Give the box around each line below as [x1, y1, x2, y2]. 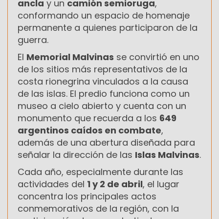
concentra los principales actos [18, 190, 156, 202]
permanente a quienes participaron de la [18, 21, 197, 34]
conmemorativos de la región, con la [18, 202, 179, 215]
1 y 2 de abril [87, 177, 143, 190]
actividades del [18, 177, 87, 190]
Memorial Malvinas [26, 50, 114, 63]
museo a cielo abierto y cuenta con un [18, 99, 186, 112]
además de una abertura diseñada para [18, 136, 195, 149]
